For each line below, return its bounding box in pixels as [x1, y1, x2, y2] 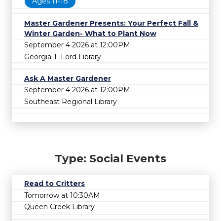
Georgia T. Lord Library [24, 52, 101, 61]
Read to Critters [24, 179, 85, 188]
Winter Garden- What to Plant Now [24, 29, 156, 38]
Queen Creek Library [24, 202, 95, 212]
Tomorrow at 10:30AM [24, 190, 100, 200]
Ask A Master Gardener [24, 74, 111, 83]
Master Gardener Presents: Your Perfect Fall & [24, 18, 198, 28]
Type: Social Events [55, 152, 166, 166]
